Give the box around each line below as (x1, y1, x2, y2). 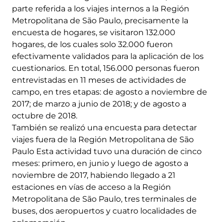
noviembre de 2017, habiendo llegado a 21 (12, 170, 175, 180)
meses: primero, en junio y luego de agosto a (12, 159, 188, 168)
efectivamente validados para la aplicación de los (12, 52, 204, 61)
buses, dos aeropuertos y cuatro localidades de (12, 206, 197, 216)
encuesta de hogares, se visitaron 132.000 (12, 28, 175, 38)
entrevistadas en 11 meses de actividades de (12, 75, 186, 85)
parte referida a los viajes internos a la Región (12, 4, 189, 14)
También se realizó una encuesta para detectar (12, 123, 197, 133)
